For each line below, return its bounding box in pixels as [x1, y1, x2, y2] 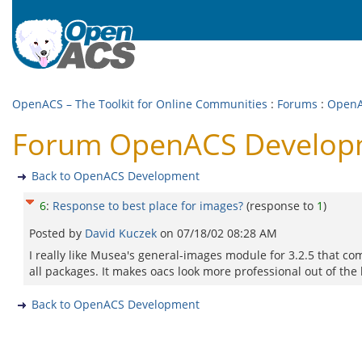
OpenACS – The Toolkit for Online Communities [12, 96, 267, 112]
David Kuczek [85, 225, 160, 241]
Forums [277, 96, 318, 112]
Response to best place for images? [53, 198, 243, 213]
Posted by [29, 225, 85, 241]
